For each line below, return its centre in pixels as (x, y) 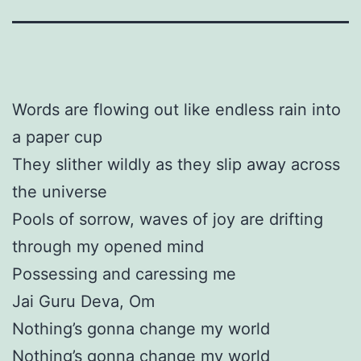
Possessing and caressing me (124, 274)
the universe (60, 191)
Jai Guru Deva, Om (83, 301)
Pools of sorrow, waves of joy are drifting (168, 219)
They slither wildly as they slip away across (176, 164)
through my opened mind (108, 246)
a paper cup (57, 137)
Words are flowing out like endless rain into (176, 109)
